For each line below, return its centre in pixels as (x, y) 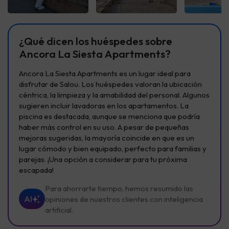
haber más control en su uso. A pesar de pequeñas (104, 127)
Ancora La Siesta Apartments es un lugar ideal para (105, 73)
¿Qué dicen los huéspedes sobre (96, 41)
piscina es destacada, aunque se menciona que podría (109, 116)
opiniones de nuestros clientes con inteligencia (124, 199)
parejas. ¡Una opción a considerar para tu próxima (103, 159)
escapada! (36, 170)
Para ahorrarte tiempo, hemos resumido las (119, 188)
